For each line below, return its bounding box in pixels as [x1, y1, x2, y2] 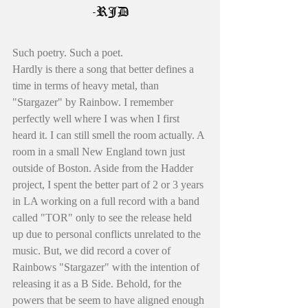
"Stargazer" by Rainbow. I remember [12, 96, 176, 108]
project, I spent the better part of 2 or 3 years [12, 178, 206, 190]
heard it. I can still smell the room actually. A [12, 129, 207, 141]
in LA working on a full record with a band [12, 195, 202, 207]
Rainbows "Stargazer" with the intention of [12, 261, 202, 273]
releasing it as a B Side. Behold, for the [12, 277, 184, 289]
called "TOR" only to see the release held [12, 211, 195, 223]
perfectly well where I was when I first [12, 112, 182, 124]
